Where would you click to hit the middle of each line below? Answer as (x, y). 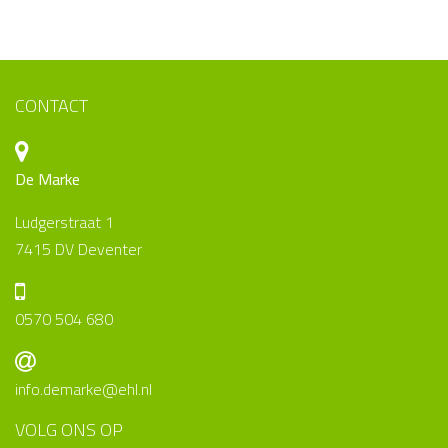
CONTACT (51, 105)
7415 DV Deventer (78, 248)
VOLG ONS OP (69, 429)
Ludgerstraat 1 (64, 221)
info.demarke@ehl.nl (83, 388)
